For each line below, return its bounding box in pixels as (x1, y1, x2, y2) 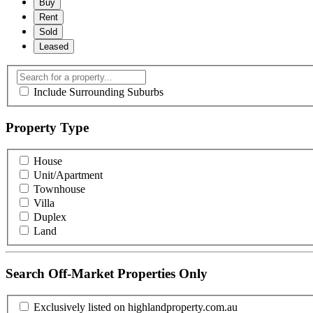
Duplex (34, 211, 66, 224)
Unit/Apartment (34, 169, 103, 182)
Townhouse (34, 183, 85, 196)
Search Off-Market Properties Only (6, 266, 208, 282)
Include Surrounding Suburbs (34, 86, 163, 99)
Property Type (6, 120, 89, 136)
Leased (39, 41, 68, 52)
